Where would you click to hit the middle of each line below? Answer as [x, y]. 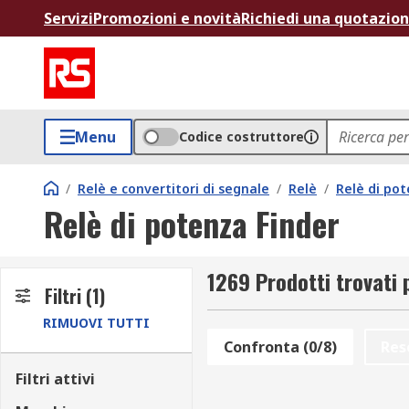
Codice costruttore [241, 136]
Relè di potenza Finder [192, 223]
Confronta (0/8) [280, 347]
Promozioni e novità [167, 18]
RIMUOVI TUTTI [96, 323]
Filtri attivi [55, 379]
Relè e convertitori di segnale [173, 189]
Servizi [68, 18]
